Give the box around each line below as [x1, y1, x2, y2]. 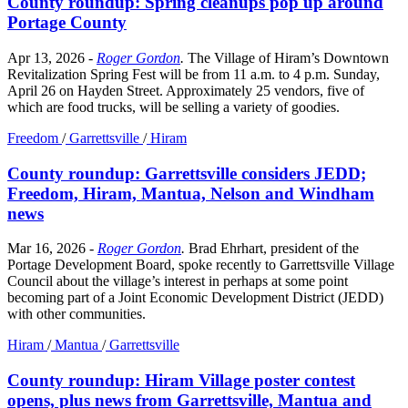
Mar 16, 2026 [7, 240, 89, 257]
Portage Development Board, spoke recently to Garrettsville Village [7, 257, 394, 273]
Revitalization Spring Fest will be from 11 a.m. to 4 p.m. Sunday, [7, 66, 380, 82]
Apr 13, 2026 [7, 49, 88, 66]
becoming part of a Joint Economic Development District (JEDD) [7, 290, 383, 306]
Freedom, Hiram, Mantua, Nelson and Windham [7, 183, 374, 203]
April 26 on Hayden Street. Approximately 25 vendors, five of [7, 82, 364, 98]
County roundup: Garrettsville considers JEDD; [7, 163, 366, 183]
